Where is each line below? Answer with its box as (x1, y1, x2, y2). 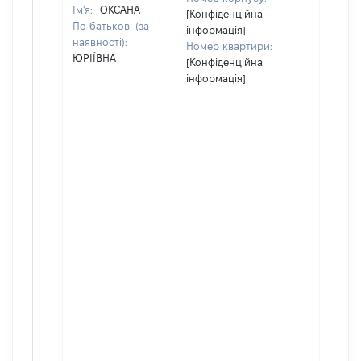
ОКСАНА (100, 4, 140, 15)
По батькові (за (73, 20, 149, 31)
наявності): (73, 36, 127, 48)
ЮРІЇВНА (73, 52, 116, 64)
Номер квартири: (186, 40, 272, 52)
